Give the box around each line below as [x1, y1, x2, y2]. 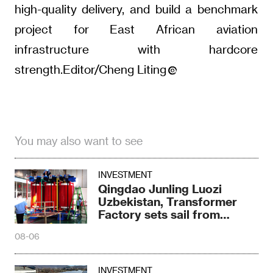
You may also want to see [14, 133, 143, 147]
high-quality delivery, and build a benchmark [14, 2, 258, 16]
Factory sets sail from [98, 207, 221, 222]
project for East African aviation [14, 22, 258, 37]
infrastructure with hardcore [14, 42, 258, 57]
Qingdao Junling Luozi [98, 182, 222, 196]
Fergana [98, 220, 144, 235]
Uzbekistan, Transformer [98, 194, 238, 209]
